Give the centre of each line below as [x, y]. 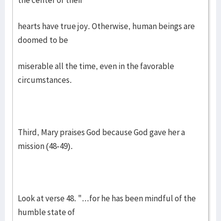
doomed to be [43, 40]
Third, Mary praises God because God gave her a [101, 132]
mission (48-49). [45, 146]
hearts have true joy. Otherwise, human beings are [106, 26]
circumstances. [45, 80]
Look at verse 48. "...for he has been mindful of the [107, 198]
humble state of [46, 212]
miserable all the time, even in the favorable [96, 66]
